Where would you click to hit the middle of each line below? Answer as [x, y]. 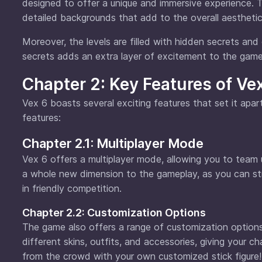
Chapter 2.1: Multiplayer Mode [113, 143]
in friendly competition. [72, 188]
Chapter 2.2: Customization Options [114, 212]
